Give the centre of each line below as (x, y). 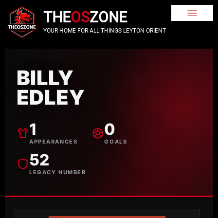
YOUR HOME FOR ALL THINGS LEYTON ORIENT (105, 31)
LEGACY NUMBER (58, 172)
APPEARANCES (54, 142)
